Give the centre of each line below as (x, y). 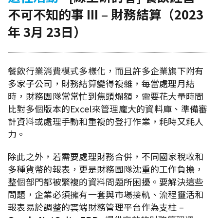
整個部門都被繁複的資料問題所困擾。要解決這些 (106, 181)
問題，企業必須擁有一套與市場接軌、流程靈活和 (106, 194)
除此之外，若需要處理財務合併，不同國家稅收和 (106, 156)
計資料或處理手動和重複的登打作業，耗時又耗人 (106, 121)
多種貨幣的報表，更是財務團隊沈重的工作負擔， (106, 169)
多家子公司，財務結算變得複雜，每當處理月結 (101, 83)
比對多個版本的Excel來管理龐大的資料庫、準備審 (108, 108)
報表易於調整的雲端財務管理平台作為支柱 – (96, 207)
